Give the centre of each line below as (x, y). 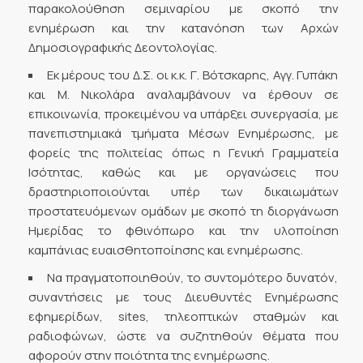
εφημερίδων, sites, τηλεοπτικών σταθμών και (184, 316)
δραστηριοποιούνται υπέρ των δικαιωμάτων (184, 191)
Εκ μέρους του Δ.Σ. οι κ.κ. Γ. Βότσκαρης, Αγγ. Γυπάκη (192, 75)
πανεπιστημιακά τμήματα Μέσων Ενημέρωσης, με (184, 133)
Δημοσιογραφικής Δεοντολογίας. (123, 47)
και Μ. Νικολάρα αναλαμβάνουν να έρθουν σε (184, 94)
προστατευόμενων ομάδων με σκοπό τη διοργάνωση (184, 211)
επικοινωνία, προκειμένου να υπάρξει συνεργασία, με (184, 113)
